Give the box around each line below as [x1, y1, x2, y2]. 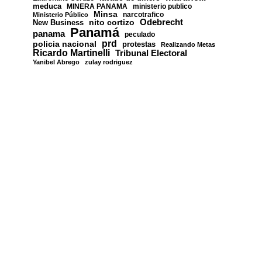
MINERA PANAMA [67, 2, 127, 11]
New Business [33, 18, 84, 27]
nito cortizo [89, 17, 135, 27]
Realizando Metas [161, 40, 215, 48]
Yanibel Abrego [33, 58, 80, 65]
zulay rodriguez [85, 58, 133, 65]
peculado [125, 30, 155, 39]
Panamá [70, 25, 119, 40]
